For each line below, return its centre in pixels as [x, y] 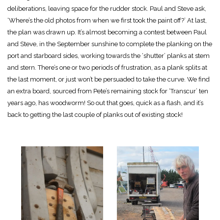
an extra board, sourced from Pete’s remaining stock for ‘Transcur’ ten [108, 91]
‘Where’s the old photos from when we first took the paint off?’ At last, [107, 20]
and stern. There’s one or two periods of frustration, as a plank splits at [107, 67]
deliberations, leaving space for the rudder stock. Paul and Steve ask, [107, 8]
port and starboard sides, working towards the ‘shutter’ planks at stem [109, 55]
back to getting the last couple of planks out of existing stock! [95, 114]
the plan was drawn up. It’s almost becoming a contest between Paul [107, 32]
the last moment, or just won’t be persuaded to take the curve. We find [109, 79]
